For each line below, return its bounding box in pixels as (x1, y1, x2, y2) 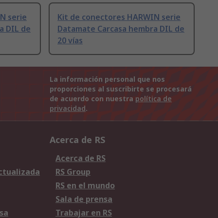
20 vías (57, 35, 83, 46)
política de (135, 94, 172, 104)
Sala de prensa (55, 194, 112, 205)
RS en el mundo (55, 180, 115, 191)
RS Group (55, 166, 91, 178)
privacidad (50, 104, 86, 113)
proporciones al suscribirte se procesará (50, 84, 192, 94)
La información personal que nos (50, 74, 165, 84)
